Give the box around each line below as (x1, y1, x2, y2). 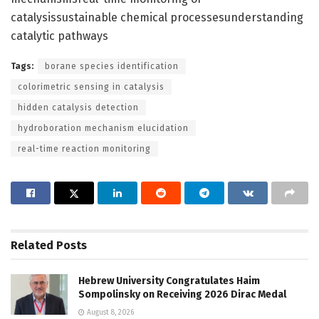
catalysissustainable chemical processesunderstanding (11, 10, 303, 24)
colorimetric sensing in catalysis (18, 81, 164, 92)
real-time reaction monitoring (18, 143, 151, 154)
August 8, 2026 (85, 308, 134, 317)
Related (11, 238, 53, 252)
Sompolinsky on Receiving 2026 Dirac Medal (78, 288, 286, 300)
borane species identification (45, 61, 179, 71)
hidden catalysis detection (18, 102, 139, 113)
